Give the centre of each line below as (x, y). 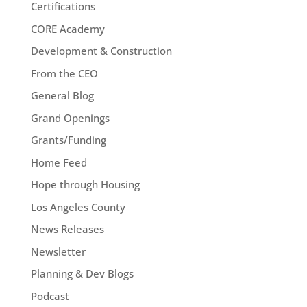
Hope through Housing (85, 185)
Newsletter (58, 251)
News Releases (67, 229)
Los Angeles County (78, 207)
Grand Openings (70, 118)
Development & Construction (101, 51)
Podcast (50, 296)
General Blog (62, 96)
